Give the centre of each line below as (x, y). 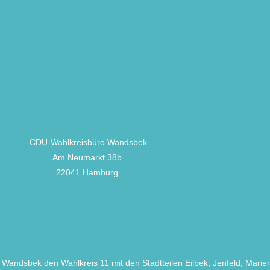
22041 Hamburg (87, 172)
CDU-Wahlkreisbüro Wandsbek (87, 142)
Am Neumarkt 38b (87, 157)
